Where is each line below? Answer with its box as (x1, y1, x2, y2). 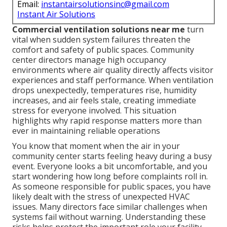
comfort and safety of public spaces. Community (12, 44, 194, 55)
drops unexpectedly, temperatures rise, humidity (12, 84, 197, 96)
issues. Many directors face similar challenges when (12, 201, 207, 212)
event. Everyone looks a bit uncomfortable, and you (12, 160, 207, 172)
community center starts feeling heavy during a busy (12, 150, 212, 162)
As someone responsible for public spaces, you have (12, 180, 211, 192)
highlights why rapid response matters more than (12, 115, 202, 126)
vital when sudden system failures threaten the (12, 33, 191, 45)
